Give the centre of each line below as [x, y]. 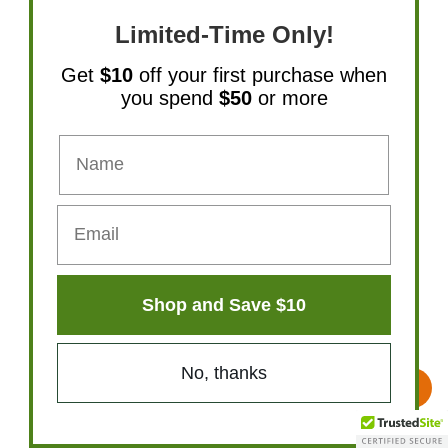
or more [292, 97]
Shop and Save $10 [224, 304]
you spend [169, 97]
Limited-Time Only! [224, 34]
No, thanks [224, 372]
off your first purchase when [260, 74]
